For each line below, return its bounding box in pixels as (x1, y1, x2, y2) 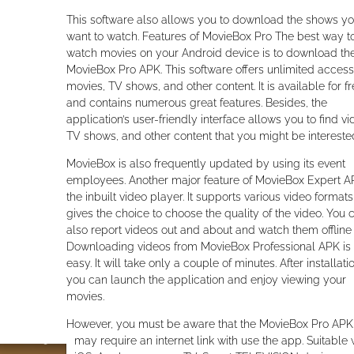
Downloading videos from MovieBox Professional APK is (66, 240, 351, 253)
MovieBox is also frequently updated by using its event (66, 157, 345, 170)
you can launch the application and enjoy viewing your (66, 273, 346, 286)
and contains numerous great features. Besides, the (66, 96, 327, 109)
